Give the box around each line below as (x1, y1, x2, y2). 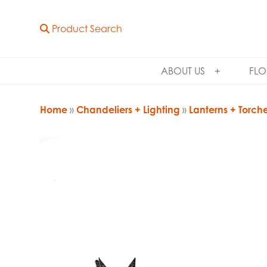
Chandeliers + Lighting (76, 103, 181, 116)
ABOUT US (160, 65, 205, 77)
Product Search (49, 23, 123, 35)
